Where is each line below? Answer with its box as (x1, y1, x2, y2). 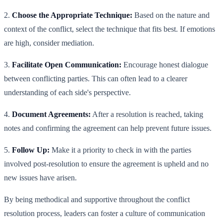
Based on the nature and (132, 11, 210, 20)
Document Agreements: (12, 110, 91, 119)
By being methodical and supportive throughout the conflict (4, 195, 190, 204)
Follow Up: (12, 146, 50, 155)
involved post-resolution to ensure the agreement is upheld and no (4, 160, 209, 168)
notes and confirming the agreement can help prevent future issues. (4, 124, 212, 133)
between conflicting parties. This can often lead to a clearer (4, 74, 187, 83)
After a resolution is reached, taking (91, 110, 203, 119)
